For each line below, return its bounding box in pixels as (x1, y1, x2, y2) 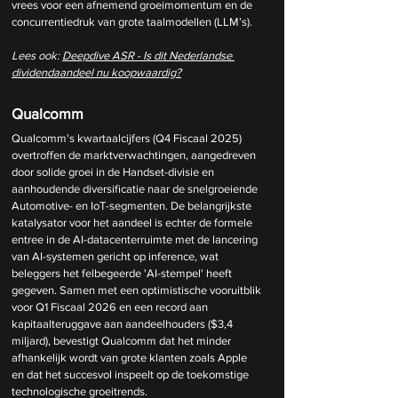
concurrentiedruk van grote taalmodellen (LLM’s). (12, 14, 252, 28)
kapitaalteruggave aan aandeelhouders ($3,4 (12, 316, 235, 330)
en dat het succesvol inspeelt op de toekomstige (12, 367, 251, 381)
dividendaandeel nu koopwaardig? (12, 65, 181, 79)
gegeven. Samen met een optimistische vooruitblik (12, 283, 264, 297)
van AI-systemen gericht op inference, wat (12, 249, 221, 263)
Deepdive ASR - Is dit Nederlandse (62, 48, 235, 62)
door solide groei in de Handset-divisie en (12, 164, 217, 179)
